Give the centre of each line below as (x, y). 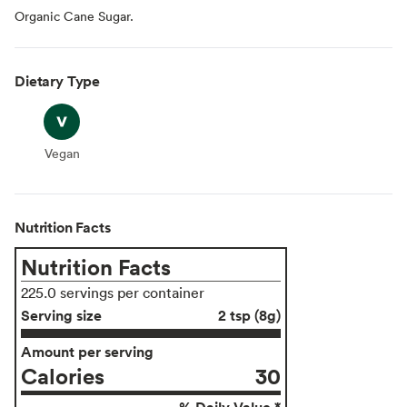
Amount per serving (87, 351)
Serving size (61, 315)
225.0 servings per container (113, 292)
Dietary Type (58, 80)
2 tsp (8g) (249, 315)
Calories (63, 375)
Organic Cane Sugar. (74, 15)
